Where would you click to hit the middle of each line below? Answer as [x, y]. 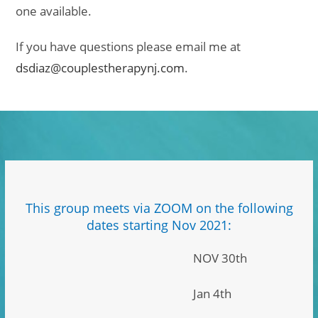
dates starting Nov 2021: [159, 225]
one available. [54, 11]
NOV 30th [220, 258]
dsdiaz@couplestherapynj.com [100, 67]
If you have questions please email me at [128, 46]
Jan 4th [213, 293]
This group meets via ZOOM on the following [159, 208]
